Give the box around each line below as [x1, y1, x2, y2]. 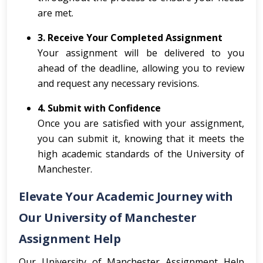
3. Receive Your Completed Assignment [38, 31, 222, 44]
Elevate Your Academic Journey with [19, 188, 234, 204]
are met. [38, 6, 73, 19]
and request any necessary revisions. [38, 77, 199, 90]
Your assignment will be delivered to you [38, 46, 244, 59]
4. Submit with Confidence [38, 102, 161, 114]
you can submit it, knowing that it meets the [38, 132, 244, 145]
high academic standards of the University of [38, 147, 244, 160]
